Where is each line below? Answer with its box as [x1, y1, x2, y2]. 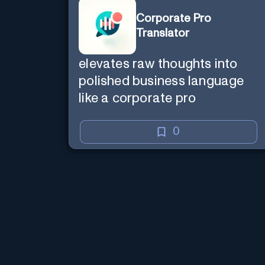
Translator [136, 27, 190, 39]
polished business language [79, 74, 244, 88]
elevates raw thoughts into [79, 57, 238, 71]
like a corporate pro [79, 91, 196, 105]
